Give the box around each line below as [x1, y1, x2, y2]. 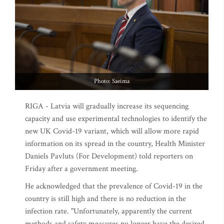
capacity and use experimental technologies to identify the [25, 113, 207, 124]
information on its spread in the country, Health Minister [25, 138, 205, 149]
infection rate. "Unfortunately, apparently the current [25, 206, 192, 216]
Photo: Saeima [94, 77, 129, 85]
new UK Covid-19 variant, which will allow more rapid [25, 126, 199, 136]
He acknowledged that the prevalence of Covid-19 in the [25, 181, 202, 191]
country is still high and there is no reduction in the [25, 193, 186, 204]
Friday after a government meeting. [25, 163, 138, 174]
